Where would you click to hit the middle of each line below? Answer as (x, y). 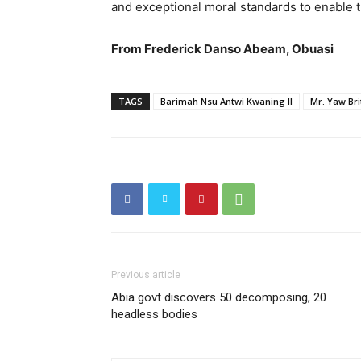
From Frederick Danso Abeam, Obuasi (222, 49)
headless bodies (156, 314)
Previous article (146, 275)
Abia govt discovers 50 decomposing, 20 (219, 297)
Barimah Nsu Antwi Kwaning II (226, 101)
